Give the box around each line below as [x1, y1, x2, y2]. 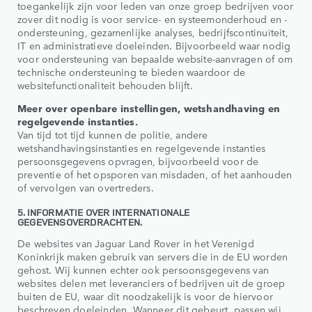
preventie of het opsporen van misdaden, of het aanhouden [17, 167, 292, 182]
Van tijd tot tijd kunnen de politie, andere [17, 127, 208, 142]
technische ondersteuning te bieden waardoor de [17, 65, 246, 79]
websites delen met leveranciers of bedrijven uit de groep [17, 276, 286, 290]
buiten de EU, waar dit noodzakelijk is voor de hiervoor [17, 289, 274, 304]
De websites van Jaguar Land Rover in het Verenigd [17, 236, 254, 251]
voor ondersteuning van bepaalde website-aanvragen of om [17, 52, 293, 66]
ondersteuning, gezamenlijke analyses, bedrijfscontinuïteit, [17, 25, 288, 40]
